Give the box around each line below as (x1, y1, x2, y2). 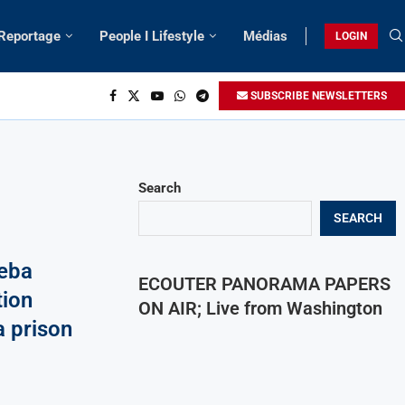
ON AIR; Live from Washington (138, 297, 383, 319)
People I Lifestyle (99, 27, 204, 44)
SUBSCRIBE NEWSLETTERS (248, 89, 387, 102)
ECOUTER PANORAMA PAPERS (138, 272, 391, 295)
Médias (243, 27, 287, 44)
